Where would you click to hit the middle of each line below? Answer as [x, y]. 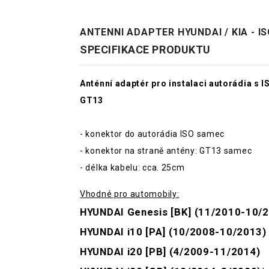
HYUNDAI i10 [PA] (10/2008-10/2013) [173, 232]
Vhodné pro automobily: [130, 194]
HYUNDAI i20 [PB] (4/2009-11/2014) [171, 252]
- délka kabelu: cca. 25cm [132, 168]
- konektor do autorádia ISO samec [153, 134]
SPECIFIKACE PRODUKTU [145, 50]
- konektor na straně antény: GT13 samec [166, 151]
